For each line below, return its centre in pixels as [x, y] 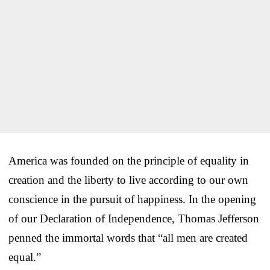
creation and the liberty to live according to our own [128, 180]
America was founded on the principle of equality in [129, 160]
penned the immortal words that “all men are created [128, 237]
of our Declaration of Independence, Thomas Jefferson [134, 218]
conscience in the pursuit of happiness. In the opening [132, 199]
